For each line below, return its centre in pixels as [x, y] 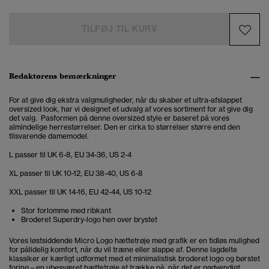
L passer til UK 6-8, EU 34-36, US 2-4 [70, 155]
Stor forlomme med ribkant [66, 211]
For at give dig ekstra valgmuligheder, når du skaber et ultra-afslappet [125, 100]
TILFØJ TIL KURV [119, 29]
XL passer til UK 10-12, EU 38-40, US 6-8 [76, 174]
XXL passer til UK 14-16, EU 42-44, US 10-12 [80, 192]
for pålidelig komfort [43, 250]
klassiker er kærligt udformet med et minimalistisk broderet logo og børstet [134, 259]
